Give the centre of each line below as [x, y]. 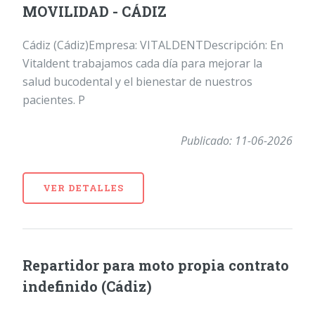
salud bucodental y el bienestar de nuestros [137, 82]
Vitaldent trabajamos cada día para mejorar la [142, 64]
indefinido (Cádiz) [87, 287]
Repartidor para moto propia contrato [156, 265]
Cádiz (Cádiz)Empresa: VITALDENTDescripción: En [153, 45]
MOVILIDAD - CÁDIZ [95, 12]
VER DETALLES [83, 188]
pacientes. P [54, 100]
